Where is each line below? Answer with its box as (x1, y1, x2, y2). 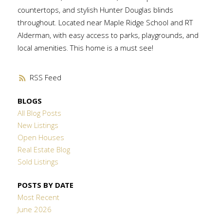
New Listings (17, 120, 58, 133)
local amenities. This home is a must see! (17, 42, 153, 55)
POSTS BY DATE (17, 180, 73, 193)
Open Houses (17, 132, 64, 145)
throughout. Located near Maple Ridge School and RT (17, 17, 193, 30)
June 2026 (17, 204, 52, 217)
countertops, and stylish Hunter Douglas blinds (17, 4, 173, 18)
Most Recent (17, 192, 59, 205)
